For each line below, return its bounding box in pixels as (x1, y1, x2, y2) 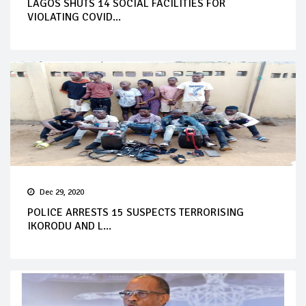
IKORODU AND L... (27, 219, 111, 233)
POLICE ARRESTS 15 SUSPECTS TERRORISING (27, 205, 244, 219)
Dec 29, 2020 (40, 186, 84, 197)
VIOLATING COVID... (27, 10, 121, 24)
